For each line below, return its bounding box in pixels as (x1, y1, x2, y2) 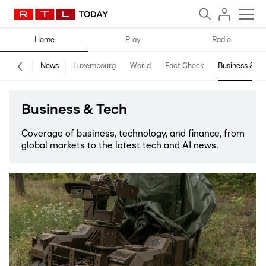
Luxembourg (73, 62, 116, 70)
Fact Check (165, 62, 204, 70)
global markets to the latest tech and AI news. (21, 141, 218, 150)
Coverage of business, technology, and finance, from (21, 129, 245, 138)
